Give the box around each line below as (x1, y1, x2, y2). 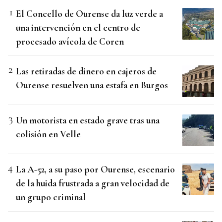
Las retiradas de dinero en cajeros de (16, 65, 157, 77)
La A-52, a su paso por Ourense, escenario (16, 164, 175, 175)
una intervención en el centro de (16, 22, 140, 34)
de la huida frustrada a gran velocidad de (16, 177, 169, 189)
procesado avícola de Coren (16, 36, 124, 48)
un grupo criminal (16, 191, 86, 203)
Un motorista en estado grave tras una (16, 114, 160, 126)
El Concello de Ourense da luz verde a (16, 8, 163, 20)
